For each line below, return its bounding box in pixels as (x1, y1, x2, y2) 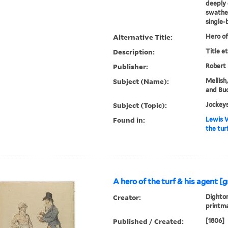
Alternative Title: (113, 32, 173, 42)
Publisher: (113, 62, 149, 72)
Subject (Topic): (113, 100, 167, 110)
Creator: (113, 192, 141, 203)
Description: (113, 47, 155, 57)
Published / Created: (113, 216, 184, 226)
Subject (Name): (113, 76, 169, 87)
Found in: (113, 115, 146, 125)
